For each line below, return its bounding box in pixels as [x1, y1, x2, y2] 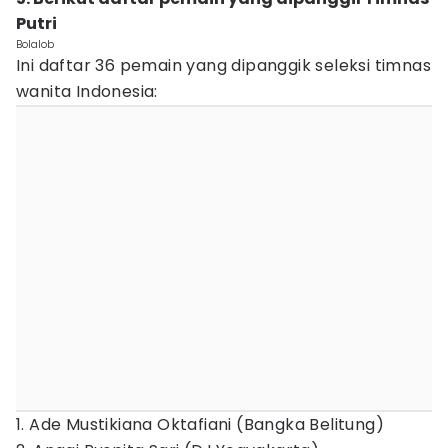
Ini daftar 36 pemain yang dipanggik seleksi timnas [16, 54, 431, 77]
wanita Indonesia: [16, 80, 158, 103]
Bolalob [16, 36, 54, 52]
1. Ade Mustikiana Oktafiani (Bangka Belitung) [16, 413, 384, 436]
